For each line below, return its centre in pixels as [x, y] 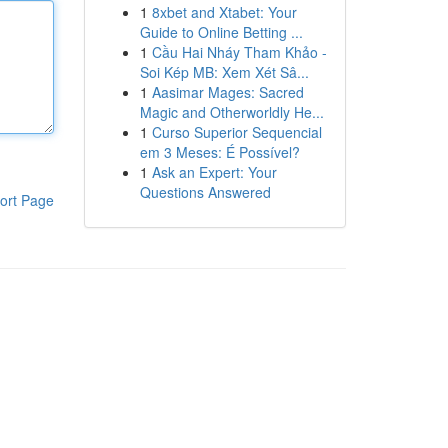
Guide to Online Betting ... [221, 32]
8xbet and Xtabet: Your [224, 12]
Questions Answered [205, 192]
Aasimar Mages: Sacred [227, 92]
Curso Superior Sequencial [236, 132]
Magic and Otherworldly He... [231, 112]
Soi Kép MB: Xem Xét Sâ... [224, 72]
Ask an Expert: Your [214, 172]
